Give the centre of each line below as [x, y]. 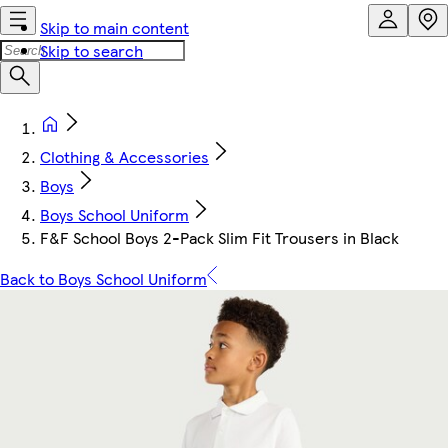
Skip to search [91, 50]
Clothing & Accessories [124, 156]
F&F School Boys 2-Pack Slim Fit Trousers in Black [219, 237]
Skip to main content [114, 27]
